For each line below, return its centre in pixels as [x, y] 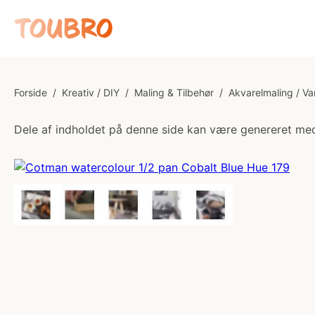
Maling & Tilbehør [174, 92]
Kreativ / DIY [91, 92]
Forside [31, 92]
